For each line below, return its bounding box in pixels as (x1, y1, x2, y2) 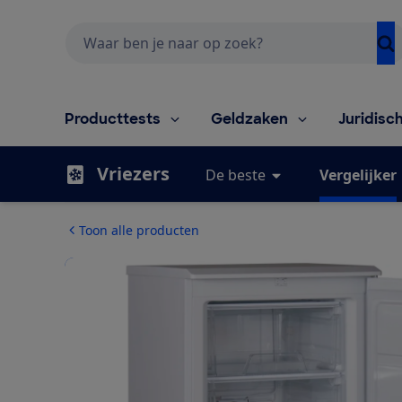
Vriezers (97, 161, 170, 186)
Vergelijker (319, 164, 397, 185)
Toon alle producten (79, 221, 199, 239)
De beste (205, 164, 266, 185)
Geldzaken (211, 109, 288, 128)
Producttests (65, 109, 161, 128)
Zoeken (64, 22, 109, 39)
